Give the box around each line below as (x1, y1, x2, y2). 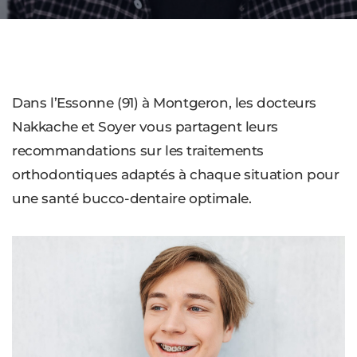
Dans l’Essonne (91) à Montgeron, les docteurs (12, 95, 317, 111)
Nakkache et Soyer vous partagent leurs (12, 119, 278, 135)
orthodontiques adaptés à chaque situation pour (12, 167, 339, 182)
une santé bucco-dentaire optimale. (12, 190, 252, 206)
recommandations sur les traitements (12, 143, 265, 159)
